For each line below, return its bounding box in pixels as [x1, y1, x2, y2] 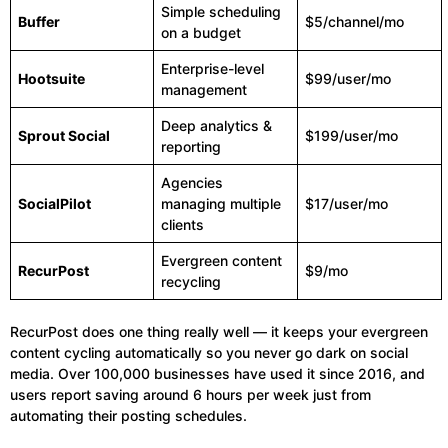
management [161, 81, 247, 98]
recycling [161, 273, 221, 290]
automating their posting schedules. [10, 407, 247, 424]
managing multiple [161, 195, 281, 212]
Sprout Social [18, 127, 110, 144]
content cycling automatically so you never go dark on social [10, 344, 408, 361]
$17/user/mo [305, 195, 388, 212]
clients [161, 216, 204, 233]
